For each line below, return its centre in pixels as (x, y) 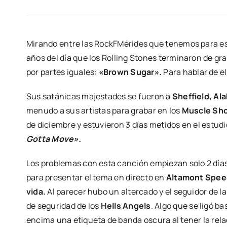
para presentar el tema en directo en (96, 178)
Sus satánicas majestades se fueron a (99, 97)
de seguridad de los (63, 206)
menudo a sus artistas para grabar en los (104, 111)
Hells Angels (126, 206)
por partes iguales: (62, 72)
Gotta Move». (54, 139)
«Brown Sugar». (130, 72)
